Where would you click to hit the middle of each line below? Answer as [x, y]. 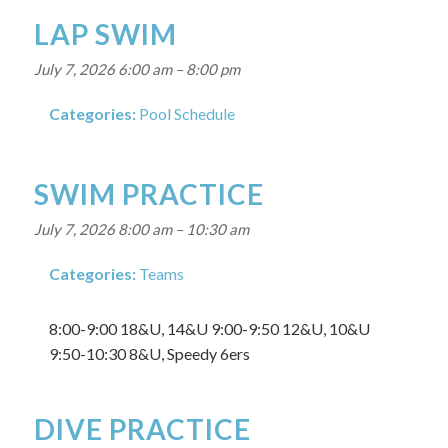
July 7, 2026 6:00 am [102, 69]
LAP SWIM [105, 34]
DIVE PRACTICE [142, 429]
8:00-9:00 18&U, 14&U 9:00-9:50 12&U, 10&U [209, 328]
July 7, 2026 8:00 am [102, 229]
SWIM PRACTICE [148, 194]
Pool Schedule [186, 113]
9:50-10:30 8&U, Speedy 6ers [149, 353]
